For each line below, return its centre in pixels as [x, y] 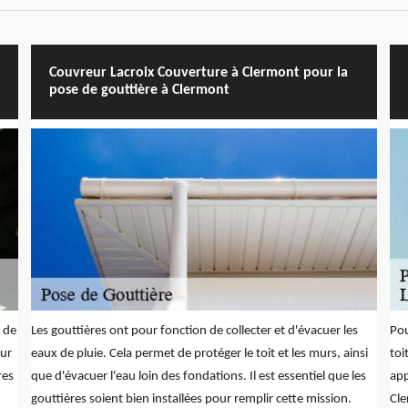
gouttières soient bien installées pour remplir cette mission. [191, 399]
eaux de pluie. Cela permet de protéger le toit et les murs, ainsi [199, 353]
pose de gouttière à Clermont [139, 90]
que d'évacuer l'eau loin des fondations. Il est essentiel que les [198, 376]
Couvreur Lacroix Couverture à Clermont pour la [198, 72]
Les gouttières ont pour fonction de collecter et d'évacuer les [194, 331]
